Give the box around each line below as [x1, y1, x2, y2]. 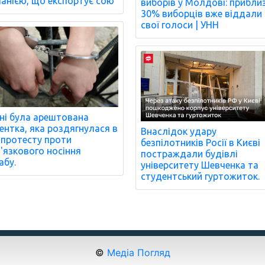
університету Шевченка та [141, 160, 259, 171]
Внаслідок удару [141, 126, 217, 137]
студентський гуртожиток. [141, 171, 260, 182]
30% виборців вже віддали [141, 8, 263, 20]
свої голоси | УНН [141, 20, 219, 31]
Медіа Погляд [106, 247, 170, 259]
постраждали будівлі [141, 148, 238, 160]
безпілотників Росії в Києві [141, 137, 261, 148]
